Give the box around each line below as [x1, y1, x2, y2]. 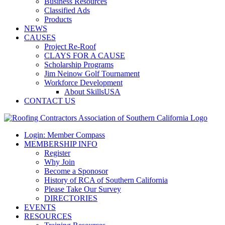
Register [44, 149, 70, 157]
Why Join [44, 158, 75, 166]
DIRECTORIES [44, 194, 97, 202]
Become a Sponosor [44, 167, 108, 175]
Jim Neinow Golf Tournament [44, 69, 140, 78]
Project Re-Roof [44, 42, 96, 51]
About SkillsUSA [64, 87, 121, 96]
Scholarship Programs [44, 60, 114, 69]
